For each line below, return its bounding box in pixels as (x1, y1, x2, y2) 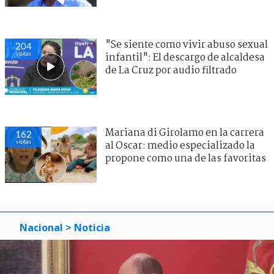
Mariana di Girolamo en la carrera (105, 125, 264, 141)
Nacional (20, 220, 63, 234)
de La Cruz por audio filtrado (105, 62, 237, 78)
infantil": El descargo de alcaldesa (105, 50, 265, 65)
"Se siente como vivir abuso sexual (105, 37, 268, 53)
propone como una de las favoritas (105, 150, 266, 166)
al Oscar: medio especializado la (105, 138, 255, 154)
